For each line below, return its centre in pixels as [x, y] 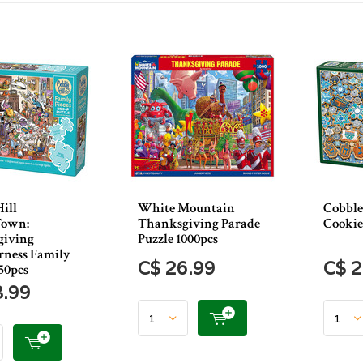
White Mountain [187, 208]
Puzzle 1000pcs [178, 239]
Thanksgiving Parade [199, 224]
